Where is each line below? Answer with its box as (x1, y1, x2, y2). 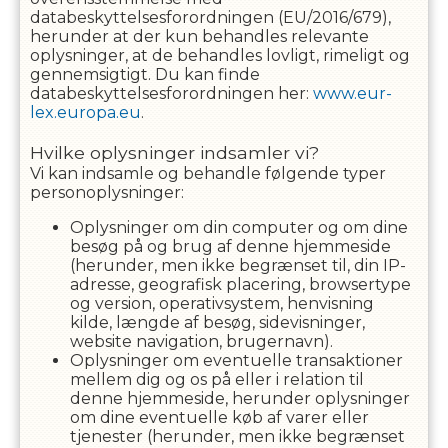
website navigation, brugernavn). (69, 332, 333, 351)
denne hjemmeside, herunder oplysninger (69, 389, 410, 408)
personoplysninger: (29, 183, 184, 202)
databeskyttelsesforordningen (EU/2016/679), (29, 8, 391, 27)
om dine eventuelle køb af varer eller (69, 408, 369, 427)
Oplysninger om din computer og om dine (69, 218, 408, 237)
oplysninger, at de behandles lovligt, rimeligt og (29, 46, 410, 65)
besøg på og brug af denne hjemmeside (69, 237, 391, 256)
